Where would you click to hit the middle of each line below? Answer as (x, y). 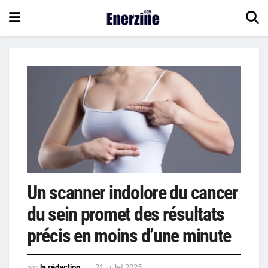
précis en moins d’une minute (129, 236)
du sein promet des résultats (126, 214)
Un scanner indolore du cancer (133, 193)
